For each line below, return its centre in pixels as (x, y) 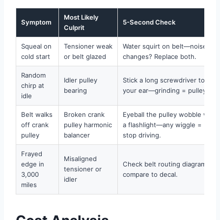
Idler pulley (81, 80)
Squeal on (36, 46)
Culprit (74, 27)
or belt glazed (85, 56)
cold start (36, 56)
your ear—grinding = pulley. (165, 90)
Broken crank (84, 114)
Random (33, 75)
